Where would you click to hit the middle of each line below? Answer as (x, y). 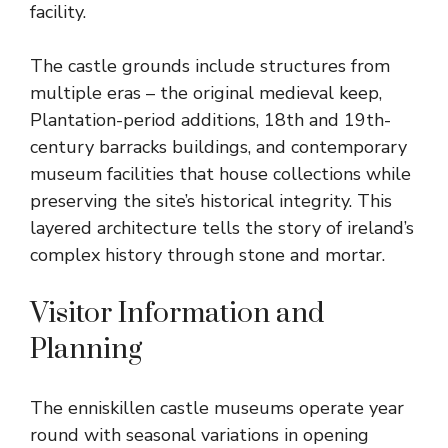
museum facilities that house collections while (220, 173)
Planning (86, 349)
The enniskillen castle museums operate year (217, 407)
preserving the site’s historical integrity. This (211, 200)
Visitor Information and (177, 313)
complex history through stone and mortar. (207, 254)
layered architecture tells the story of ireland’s (222, 227)
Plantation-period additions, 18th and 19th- (210, 119)
